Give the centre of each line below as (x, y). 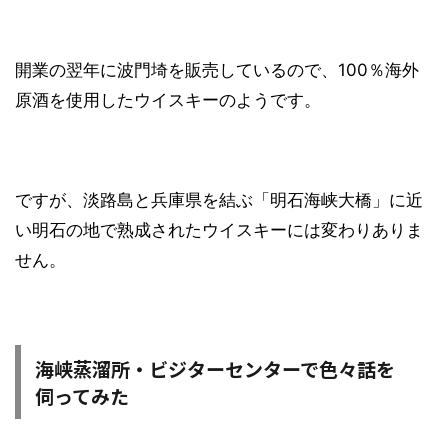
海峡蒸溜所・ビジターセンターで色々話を (215, 369)
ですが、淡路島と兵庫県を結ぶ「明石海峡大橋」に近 (219, 200)
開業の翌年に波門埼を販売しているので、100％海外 (217, 70)
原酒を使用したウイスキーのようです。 (168, 100)
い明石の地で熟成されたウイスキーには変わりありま (219, 230)
